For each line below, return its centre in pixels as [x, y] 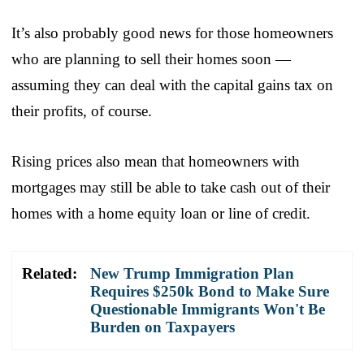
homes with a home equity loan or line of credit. [161, 213]
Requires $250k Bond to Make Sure [210, 291]
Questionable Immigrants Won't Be [208, 309]
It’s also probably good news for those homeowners [172, 32]
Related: [50, 273]
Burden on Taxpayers [162, 327]
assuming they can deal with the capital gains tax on [172, 84]
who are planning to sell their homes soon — [151, 58]
